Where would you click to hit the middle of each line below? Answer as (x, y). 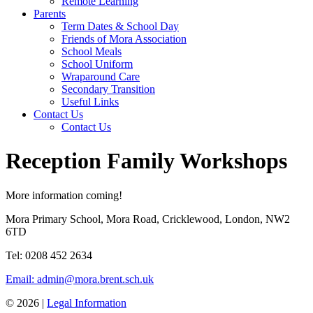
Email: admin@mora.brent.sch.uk (80, 279)
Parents (50, 13)
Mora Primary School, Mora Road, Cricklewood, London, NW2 (148, 219)
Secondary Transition (108, 89)
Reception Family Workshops (146, 161)
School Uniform (97, 64)
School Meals (92, 51)
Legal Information (87, 303)
